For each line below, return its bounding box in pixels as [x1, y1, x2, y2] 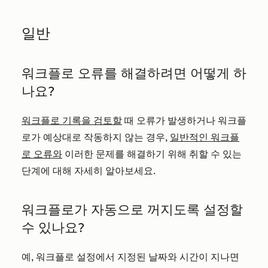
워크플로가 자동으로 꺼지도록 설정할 [22, 202, 243, 218]
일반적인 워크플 [170, 132, 239, 143]
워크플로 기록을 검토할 [22, 115, 122, 126]
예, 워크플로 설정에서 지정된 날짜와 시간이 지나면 [22, 251, 239, 263]
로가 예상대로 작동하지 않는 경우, [22, 132, 170, 143]
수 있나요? [22, 220, 84, 236]
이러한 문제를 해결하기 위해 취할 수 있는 [62, 148, 242, 160]
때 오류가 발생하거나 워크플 [122, 115, 246, 126]
